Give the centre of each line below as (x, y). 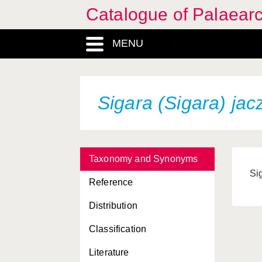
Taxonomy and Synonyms (144, 159)
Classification (118, 229)
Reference (111, 182)
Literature (109, 252)
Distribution (113, 206)
